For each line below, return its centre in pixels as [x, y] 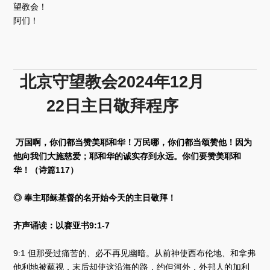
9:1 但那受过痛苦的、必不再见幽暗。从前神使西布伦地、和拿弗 [135, 253]
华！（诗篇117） [46, 170]
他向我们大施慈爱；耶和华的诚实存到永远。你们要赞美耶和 [127, 156]
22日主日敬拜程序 [112, 106]
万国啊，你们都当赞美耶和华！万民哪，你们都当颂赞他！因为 [133, 142]
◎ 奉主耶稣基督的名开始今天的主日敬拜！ [95, 198]
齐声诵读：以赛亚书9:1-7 [62, 226]
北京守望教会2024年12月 [112, 82]
